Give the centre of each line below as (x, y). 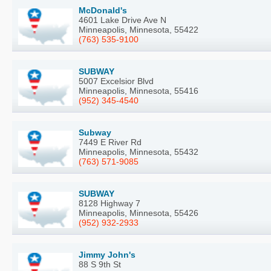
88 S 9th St (100, 264)
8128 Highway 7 (109, 203)
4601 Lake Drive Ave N (122, 20)
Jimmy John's (107, 254)
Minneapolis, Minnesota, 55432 (139, 152)
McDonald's (103, 10)
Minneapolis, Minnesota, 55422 (139, 29)
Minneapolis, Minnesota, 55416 (139, 90)
